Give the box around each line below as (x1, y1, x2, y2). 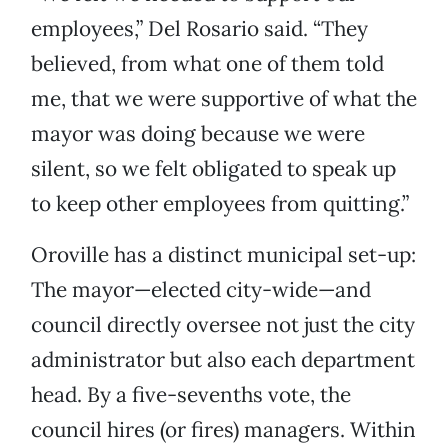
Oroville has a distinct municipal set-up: (31, 241, 416, 269)
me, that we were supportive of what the (31, 85, 417, 113)
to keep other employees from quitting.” (31, 190, 409, 218)
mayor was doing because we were (31, 120, 365, 148)
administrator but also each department (31, 346, 415, 374)
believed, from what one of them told (31, 50, 384, 78)
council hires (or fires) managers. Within (31, 416, 416, 444)
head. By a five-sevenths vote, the (31, 381, 351, 409)
